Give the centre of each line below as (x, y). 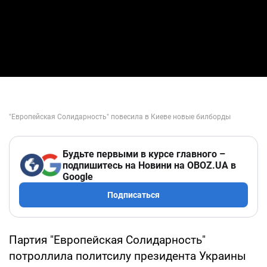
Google (78, 176)
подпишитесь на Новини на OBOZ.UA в (149, 165)
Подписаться (133, 195)
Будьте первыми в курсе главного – (144, 154)
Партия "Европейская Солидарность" (107, 240)
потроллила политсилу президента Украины (128, 256)
